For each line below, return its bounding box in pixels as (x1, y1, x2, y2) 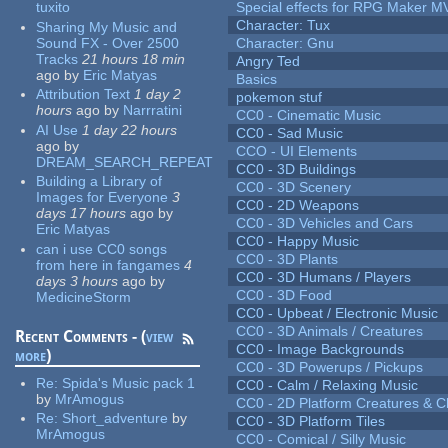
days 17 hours (36, 205, 127, 222)
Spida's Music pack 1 (62, 374, 196, 391)
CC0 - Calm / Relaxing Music (236, 377, 419, 394)
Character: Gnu (236, 35, 335, 52)
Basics (236, 71, 278, 88)
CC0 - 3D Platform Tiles (236, 413, 386, 430)
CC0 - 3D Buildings (236, 161, 357, 178)
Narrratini (123, 102, 183, 119)
